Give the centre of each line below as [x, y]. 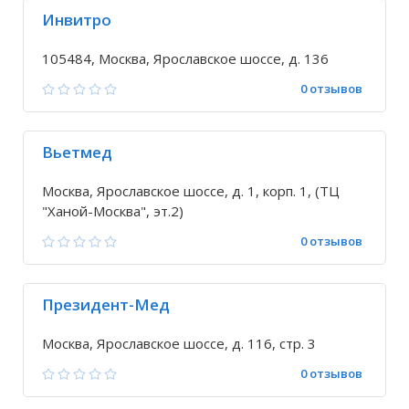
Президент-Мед [106, 304]
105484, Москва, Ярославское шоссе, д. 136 [185, 58]
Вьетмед [77, 152]
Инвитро [77, 20]
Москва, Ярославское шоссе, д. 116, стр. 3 [179, 343]
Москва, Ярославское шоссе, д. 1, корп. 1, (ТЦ [191, 191]
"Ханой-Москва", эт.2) [113, 211]
